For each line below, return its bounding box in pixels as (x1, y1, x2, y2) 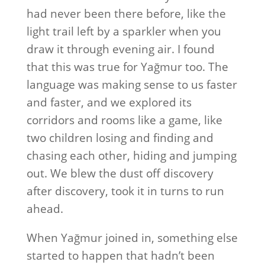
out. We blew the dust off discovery (26, 166, 214, 181)
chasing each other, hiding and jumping (26, 148, 237, 163)
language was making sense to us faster (26, 77, 237, 92)
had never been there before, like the (26, 6, 226, 21)
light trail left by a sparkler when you (26, 24, 221, 39)
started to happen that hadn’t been (26, 248, 215, 263)
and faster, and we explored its (26, 95, 192, 110)
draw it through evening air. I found (26, 41, 215, 57)
